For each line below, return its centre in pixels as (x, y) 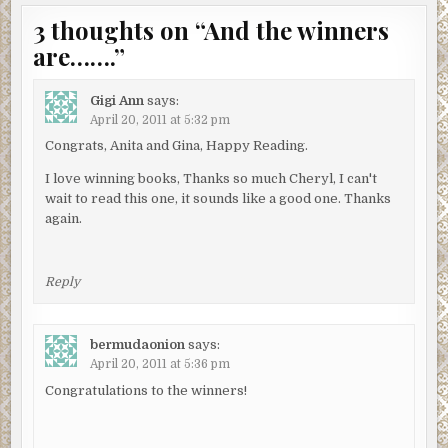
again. (63, 219)
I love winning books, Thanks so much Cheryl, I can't (210, 179)
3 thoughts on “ (119, 30)
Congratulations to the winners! (145, 390)
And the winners (297, 30)
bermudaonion (137, 345)
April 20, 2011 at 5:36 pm (159, 364)
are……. (74, 56)
